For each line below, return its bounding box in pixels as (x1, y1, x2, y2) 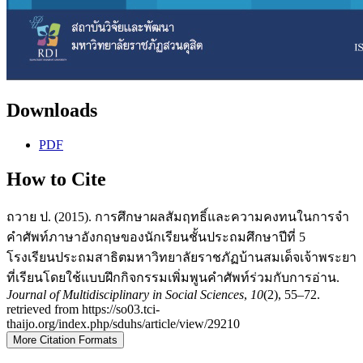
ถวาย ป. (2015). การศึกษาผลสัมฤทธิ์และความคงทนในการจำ (6, 209, 349, 224)
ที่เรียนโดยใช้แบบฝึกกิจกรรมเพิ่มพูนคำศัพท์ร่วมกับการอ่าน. (6, 270, 340, 284)
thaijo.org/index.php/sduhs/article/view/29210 (6, 316, 240, 331)
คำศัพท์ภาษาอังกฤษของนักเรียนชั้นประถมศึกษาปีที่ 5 (6, 229, 305, 244)
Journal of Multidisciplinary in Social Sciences (6, 287, 244, 301)
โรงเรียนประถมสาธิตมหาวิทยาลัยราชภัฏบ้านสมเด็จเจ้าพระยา (6, 250, 357, 264)
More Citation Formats (13, 333, 117, 346)
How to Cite (6, 169, 106, 190)
